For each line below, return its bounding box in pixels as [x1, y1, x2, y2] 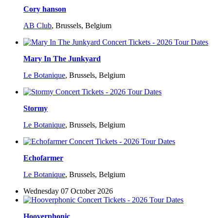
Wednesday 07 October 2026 [23, 187, 113, 196]
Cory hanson [23, 5, 66, 14]
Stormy [23, 104, 48, 113]
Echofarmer [23, 154, 63, 163]
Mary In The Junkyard [23, 54, 101, 63]
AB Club [23, 21, 52, 30]
